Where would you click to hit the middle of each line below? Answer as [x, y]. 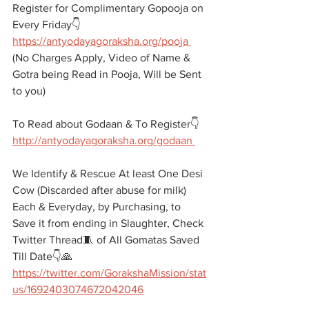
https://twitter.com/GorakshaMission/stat [109, 273]
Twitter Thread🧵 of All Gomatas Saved [107, 240]
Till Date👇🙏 [42, 256]
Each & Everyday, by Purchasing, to [98, 207]
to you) [29, 91]
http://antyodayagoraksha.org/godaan [104, 140]
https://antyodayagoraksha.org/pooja [102, 41]
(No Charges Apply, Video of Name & [103, 58]
